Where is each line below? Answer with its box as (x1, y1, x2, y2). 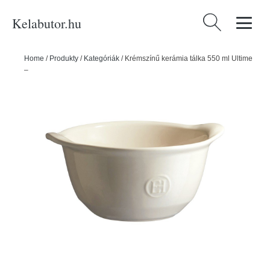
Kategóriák (84, 54, 119, 63)
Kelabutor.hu (12, 14, 81, 32)
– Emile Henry (24, 66, 71, 74)
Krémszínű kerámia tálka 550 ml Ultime (125, 54, 253, 63)
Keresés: (200, 15, 238, 26)
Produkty (49, 54, 78, 63)
